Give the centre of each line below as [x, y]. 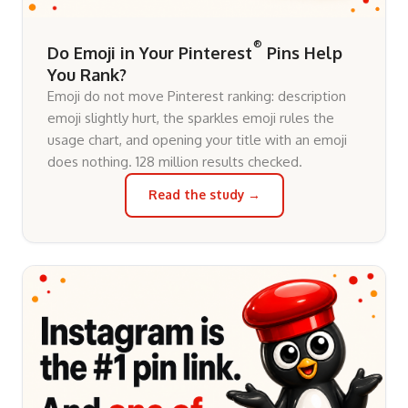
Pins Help [303, 53]
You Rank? [87, 75]
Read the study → [204, 195]
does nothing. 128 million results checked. [175, 162]
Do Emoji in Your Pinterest [150, 53]
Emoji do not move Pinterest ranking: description [197, 96]
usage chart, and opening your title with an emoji [198, 140]
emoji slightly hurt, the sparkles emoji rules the [191, 118]
